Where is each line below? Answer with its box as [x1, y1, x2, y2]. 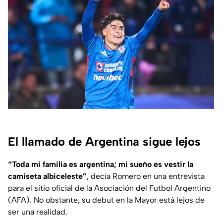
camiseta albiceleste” [8, 171, 87, 181]
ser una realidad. [8, 207, 67, 217]
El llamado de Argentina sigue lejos [8, 134, 201, 149]
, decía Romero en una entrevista [87, 171, 205, 181]
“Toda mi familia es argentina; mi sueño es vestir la [8, 160, 193, 169]
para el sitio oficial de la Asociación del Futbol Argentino [8, 183, 211, 193]
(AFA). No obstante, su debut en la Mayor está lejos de [8, 195, 205, 205]
